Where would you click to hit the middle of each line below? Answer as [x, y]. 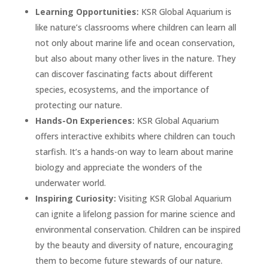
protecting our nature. [78, 105]
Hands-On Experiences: [86, 120]
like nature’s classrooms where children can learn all [135, 27]
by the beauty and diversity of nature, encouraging [134, 245]
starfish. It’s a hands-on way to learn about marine [134, 151]
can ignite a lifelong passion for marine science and [135, 214]
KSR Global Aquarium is [186, 11]
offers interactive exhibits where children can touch [135, 136]
